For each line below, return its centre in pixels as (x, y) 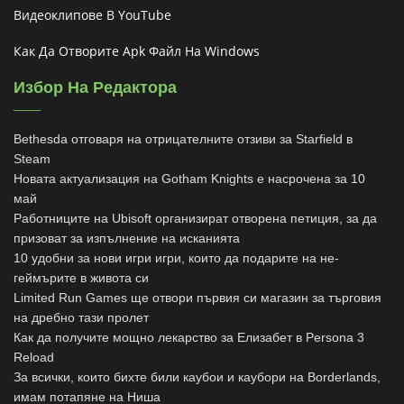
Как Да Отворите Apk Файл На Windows (137, 51)
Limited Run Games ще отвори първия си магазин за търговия (197, 298)
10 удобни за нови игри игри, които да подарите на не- (176, 258)
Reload (34, 358)
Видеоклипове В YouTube (92, 15)
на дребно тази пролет (81, 318)
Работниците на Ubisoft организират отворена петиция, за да (195, 219)
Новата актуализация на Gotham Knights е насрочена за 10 (189, 179)
